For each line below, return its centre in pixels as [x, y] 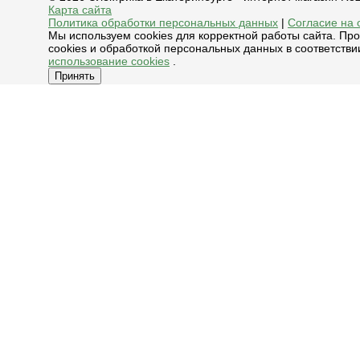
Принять [75, 76]
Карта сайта [80, 10]
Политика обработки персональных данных [163, 23]
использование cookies [109, 61]
